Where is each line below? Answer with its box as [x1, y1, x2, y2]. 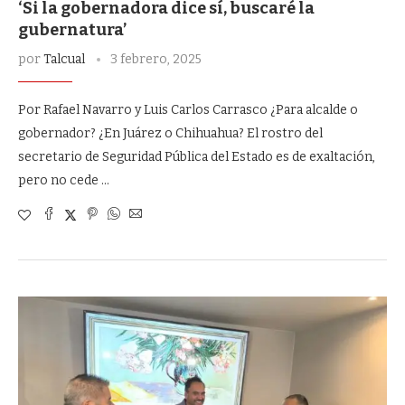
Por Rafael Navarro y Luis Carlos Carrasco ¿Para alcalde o [18, 101, 358, 118]
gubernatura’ [18, 19, 127, 40]
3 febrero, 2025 [110, 51, 202, 67]
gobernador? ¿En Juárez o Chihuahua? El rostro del [18, 125, 323, 141]
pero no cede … [18, 172, 109, 188]
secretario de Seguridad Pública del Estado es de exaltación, [18, 148, 375, 165]
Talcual [43, 51, 85, 67]
